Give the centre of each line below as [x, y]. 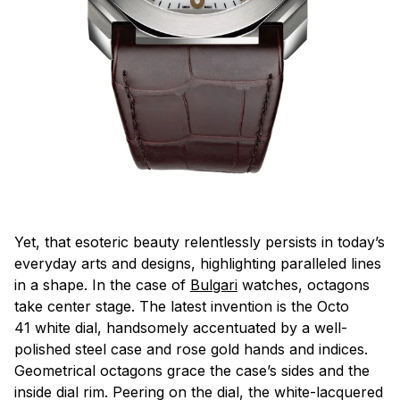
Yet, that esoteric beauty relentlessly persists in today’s [200, 242]
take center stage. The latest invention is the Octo [182, 306]
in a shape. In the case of [102, 284]
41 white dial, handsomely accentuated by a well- [181, 327]
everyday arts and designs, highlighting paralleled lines [198, 263]
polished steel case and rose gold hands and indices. [191, 349]
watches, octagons [304, 284]
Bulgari [214, 284]
